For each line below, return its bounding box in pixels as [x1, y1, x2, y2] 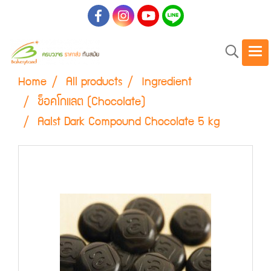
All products [66, 77, 122, 88]
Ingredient [142, 77, 192, 88]
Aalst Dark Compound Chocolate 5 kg [38, 117, 220, 128]
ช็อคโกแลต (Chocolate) [38, 97, 146, 108]
